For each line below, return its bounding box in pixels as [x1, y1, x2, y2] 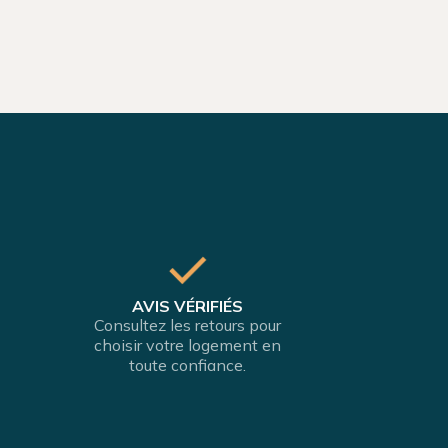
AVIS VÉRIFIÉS [131, 296, 243, 317]
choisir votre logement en [93, 335, 281, 356]
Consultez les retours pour [93, 315, 281, 336]
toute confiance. [128, 355, 246, 376]
